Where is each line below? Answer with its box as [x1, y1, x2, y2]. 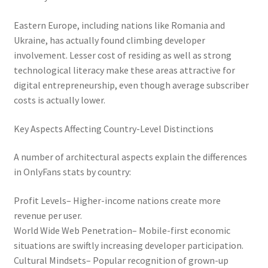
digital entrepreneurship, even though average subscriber [13, 79, 249, 92]
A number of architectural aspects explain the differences [13, 151, 247, 163]
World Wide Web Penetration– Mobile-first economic [13, 224, 230, 236]
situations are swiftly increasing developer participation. [13, 239, 243, 251]
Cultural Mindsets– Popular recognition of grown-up [13, 254, 229, 266]
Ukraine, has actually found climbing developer [13, 34, 205, 47]
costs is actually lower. [13, 94, 105, 106]
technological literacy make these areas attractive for [13, 64, 235, 77]
